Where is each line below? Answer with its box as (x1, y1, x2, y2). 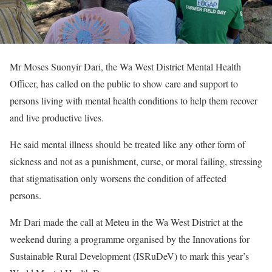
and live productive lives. (10, 111, 107, 124)
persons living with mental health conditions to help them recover (10, 94, 257, 107)
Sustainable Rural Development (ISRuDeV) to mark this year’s (10, 250, 249, 262)
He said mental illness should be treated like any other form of (10, 138, 245, 151)
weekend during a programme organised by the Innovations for (10, 233, 250, 245)
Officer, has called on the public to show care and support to (10, 77, 238, 90)
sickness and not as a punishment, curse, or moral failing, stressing (10, 155, 262, 168)
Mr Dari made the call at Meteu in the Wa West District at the (10, 216, 243, 228)
